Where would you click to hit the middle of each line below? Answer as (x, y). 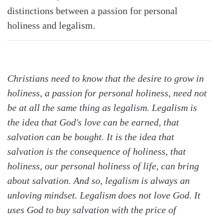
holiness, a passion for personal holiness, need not (107, 93)
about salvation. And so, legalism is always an (99, 180)
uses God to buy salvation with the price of (92, 209)
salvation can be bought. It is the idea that (91, 136)
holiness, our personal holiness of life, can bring (103, 166)
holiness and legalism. (51, 25)
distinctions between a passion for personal (92, 10)
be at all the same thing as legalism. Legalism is (102, 107)
